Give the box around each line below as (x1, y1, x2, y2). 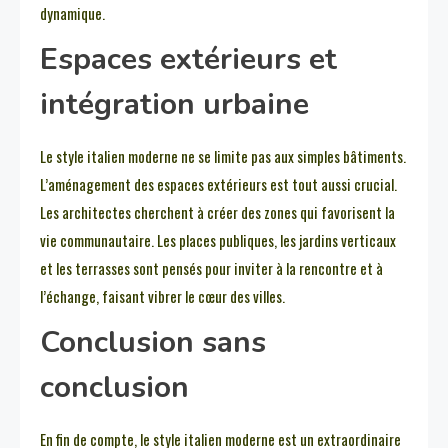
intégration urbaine (40, 84, 309, 126)
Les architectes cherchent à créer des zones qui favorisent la (40, 201, 395, 224)
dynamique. (40, 2, 105, 25)
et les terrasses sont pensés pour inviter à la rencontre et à (40, 257, 383, 280)
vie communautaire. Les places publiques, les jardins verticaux (40, 229, 396, 252)
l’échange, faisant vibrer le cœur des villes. (40, 285, 285, 308)
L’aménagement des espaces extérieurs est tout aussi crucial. (40, 173, 397, 196)
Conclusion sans (40, 322, 266, 364)
